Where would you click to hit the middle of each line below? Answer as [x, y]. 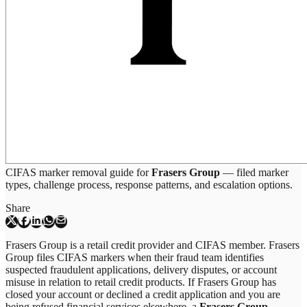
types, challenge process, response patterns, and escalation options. [149, 185]
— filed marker [254, 173]
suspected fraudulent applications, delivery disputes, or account [141, 270]
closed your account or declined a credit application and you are [143, 295]
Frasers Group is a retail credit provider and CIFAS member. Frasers [152, 245]
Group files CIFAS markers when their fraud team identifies [135, 258]
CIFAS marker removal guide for [78, 173]
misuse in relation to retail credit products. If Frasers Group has [141, 282]
